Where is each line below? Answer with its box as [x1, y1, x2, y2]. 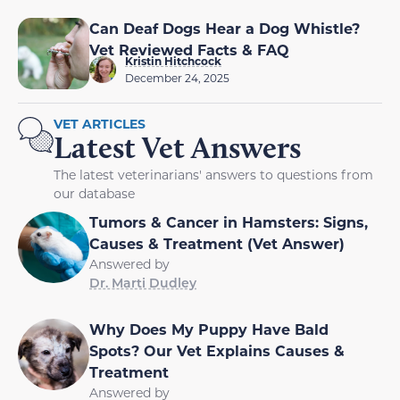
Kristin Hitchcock [125, 53, 221, 68]
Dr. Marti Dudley [89, 273, 196, 291]
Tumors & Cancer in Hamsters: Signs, [89, 212, 368, 231]
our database [54, 184, 135, 202]
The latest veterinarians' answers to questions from [54, 165, 373, 183]
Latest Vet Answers [54, 128, 301, 166]
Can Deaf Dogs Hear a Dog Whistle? [89, 18, 360, 37]
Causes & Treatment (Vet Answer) [89, 233, 345, 253]
